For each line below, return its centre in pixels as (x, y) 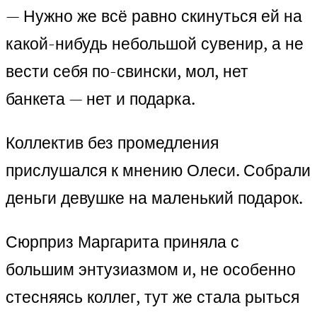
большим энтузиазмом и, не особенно (151, 270)
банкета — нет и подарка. (100, 99)
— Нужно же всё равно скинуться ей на (154, 16)
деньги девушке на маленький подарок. (154, 198)
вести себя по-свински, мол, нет (127, 71)
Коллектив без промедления (112, 143)
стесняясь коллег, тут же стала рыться (152, 297)
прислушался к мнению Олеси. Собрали (158, 171)
